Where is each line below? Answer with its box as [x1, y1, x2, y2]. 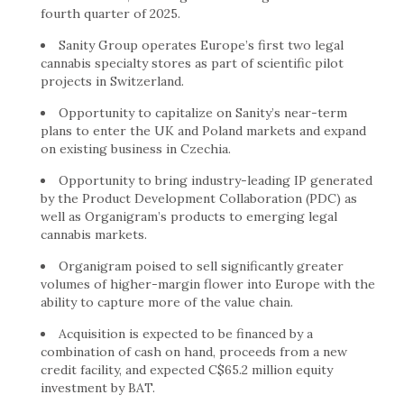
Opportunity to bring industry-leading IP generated [59, 172, 372, 188]
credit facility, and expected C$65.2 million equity [41, 362, 333, 378]
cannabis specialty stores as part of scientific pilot [41, 55, 344, 71]
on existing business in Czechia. [41, 141, 231, 157]
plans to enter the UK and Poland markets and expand [41, 123, 366, 139]
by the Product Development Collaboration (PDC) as [41, 190, 357, 207]
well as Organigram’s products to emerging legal [41, 208, 337, 225]
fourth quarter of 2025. [41, 5, 180, 22]
